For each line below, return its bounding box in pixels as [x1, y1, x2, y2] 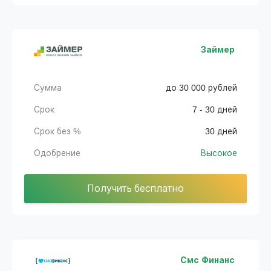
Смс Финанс [180, 256, 235, 266]
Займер [201, 45, 235, 55]
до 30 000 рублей [166, 83, 237, 93]
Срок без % [34, 127, 80, 137]
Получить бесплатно [87, 183, 184, 194]
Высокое [201, 149, 237, 158]
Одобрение [34, 149, 80, 158]
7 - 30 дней [192, 105, 237, 115]
